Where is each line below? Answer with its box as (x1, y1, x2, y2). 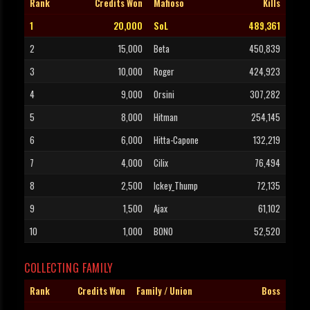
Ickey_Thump (154, 179, 198, 193)
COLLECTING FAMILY (24, 259, 113, 277)
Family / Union (136, 284, 192, 298)
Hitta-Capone (154, 133, 199, 147)
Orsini (154, 87, 174, 102)
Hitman (154, 110, 178, 125)
